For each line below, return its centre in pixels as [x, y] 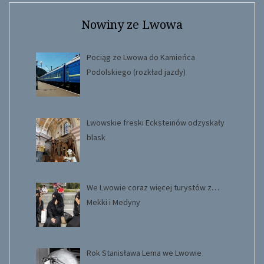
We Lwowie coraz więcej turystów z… [153, 188]
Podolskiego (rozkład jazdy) [136, 72]
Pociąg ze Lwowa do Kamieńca [141, 57]
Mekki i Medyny [113, 202]
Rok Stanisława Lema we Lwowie [144, 253]
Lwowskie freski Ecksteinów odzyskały [155, 122]
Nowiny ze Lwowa [132, 24]
